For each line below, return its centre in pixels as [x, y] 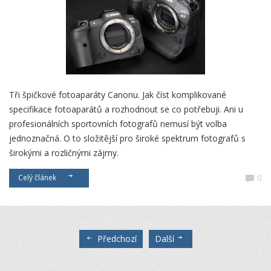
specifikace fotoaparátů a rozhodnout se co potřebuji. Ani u [126, 109]
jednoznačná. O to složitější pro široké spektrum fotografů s [127, 139]
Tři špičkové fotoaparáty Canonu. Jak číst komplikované [118, 95]
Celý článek [39, 178]
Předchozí [116, 238]
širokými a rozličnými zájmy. [64, 153]
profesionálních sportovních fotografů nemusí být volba [118, 124]
